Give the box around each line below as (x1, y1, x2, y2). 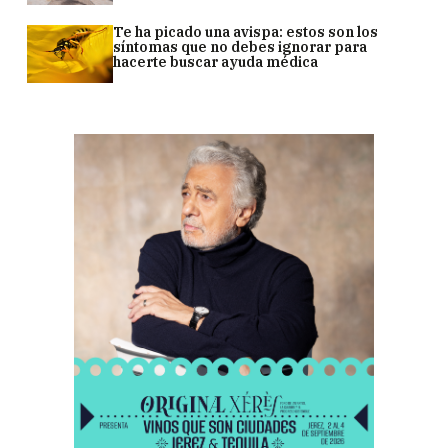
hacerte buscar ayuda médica (113, 52, 319, 71)
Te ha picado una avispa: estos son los (113, 22, 379, 41)
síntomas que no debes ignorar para (113, 37, 368, 56)
